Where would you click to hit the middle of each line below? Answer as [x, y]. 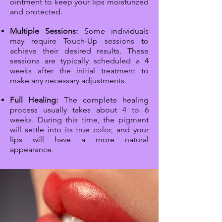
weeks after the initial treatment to [79, 71]
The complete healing [103, 100]
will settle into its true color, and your [79, 130]
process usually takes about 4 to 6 [79, 110]
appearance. [32, 150]
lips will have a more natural [79, 140]
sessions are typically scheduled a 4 [79, 61]
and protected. [36, 12]
